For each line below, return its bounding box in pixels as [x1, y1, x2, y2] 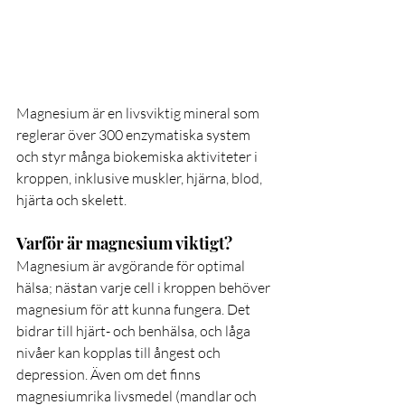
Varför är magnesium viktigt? [16, 232, 232, 255]
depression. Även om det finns [16, 365, 203, 384]
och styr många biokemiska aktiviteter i [16, 147, 260, 166]
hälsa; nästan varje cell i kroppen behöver [16, 278, 273, 297]
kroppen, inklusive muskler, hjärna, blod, [16, 169, 265, 188]
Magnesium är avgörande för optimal [16, 257, 248, 276]
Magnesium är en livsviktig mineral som [16, 104, 262, 123]
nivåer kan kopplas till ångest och [16, 344, 223, 363]
